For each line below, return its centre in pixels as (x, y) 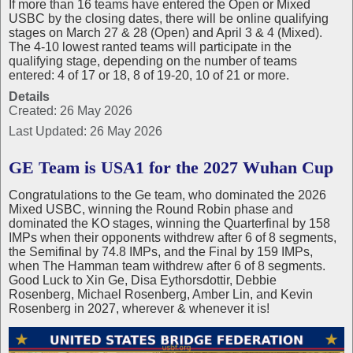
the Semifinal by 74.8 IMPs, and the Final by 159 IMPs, (161, 252)
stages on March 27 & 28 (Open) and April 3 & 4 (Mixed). (165, 33)
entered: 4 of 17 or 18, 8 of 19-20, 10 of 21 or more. (149, 75)
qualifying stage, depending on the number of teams (153, 61)
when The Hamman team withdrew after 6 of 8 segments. (167, 266)
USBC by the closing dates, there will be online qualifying (169, 19)
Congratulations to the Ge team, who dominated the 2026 (167, 195)
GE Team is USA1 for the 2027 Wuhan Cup (171, 167)
